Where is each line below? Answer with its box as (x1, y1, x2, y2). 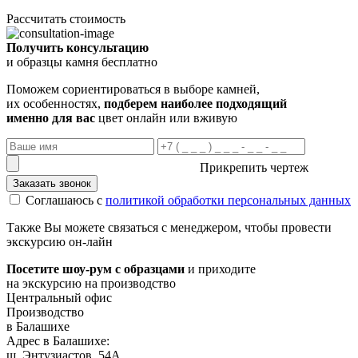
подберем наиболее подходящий (104, 96, 287, 110)
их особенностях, (6, 96, 104, 110)
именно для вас (6, 110, 95, 125)
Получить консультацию (6, 40, 149, 54)
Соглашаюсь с (26, 193, 105, 207)
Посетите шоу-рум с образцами (6, 261, 185, 276)
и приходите (185, 261, 256, 276)
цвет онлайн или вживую (95, 110, 237, 125)
